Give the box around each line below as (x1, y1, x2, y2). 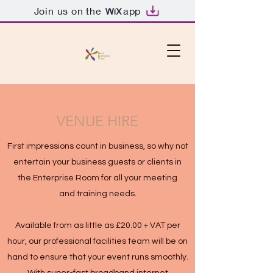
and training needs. (58, 190, 136, 198)
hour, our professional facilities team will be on (7, 237, 188, 246)
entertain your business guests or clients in (13, 158, 182, 166)
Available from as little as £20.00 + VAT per (15, 221, 180, 230)
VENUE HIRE (57, 112, 138, 130)
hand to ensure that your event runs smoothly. (7, 253, 188, 261)
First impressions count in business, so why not (7, 142, 188, 151)
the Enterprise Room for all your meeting (18, 174, 177, 182)
